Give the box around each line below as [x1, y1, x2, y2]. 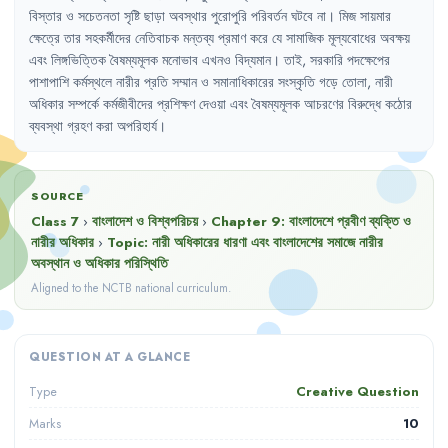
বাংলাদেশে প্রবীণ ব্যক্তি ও [289, 212, 411, 231]
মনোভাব [162, 50, 198, 70]
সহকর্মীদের [85, 28, 131, 48]
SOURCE [31, 188, 83, 204]
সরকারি [310, 50, 343, 70]
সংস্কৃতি [278, 72, 315, 92]
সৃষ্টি [124, 6, 140, 26]
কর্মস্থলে [73, 72, 112, 92]
